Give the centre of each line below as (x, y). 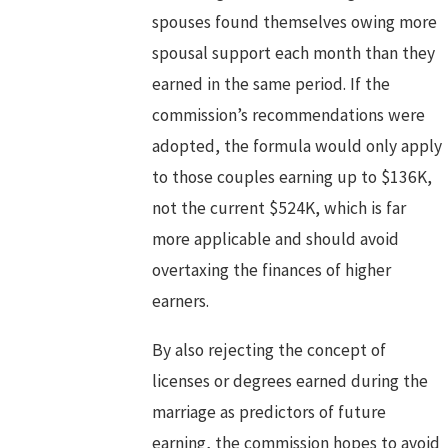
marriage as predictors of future (269, 412)
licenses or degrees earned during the (290, 381)
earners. (181, 301)
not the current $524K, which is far (279, 208)
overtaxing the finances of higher (272, 270)
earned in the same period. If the (271, 84)
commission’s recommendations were (289, 115)
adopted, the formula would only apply (297, 146)
